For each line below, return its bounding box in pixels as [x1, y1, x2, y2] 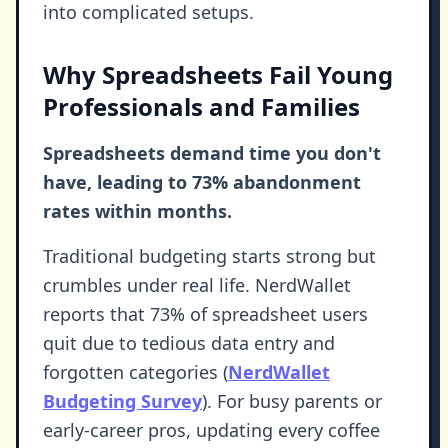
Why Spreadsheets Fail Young [43, 58, 393, 92]
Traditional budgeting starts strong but [43, 244, 376, 269]
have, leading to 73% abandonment [43, 170, 361, 195]
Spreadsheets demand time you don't [43, 141, 381, 166]
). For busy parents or [202, 389, 382, 414]
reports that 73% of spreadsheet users [43, 302, 368, 327]
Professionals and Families [43, 90, 360, 124]
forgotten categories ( [43, 360, 228, 385]
